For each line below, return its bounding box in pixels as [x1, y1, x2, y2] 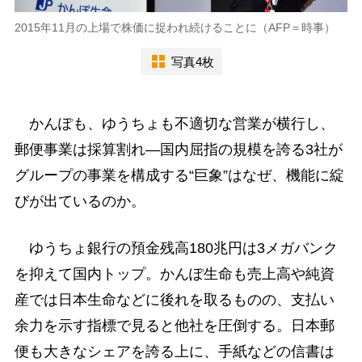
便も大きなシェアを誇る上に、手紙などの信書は [14, 343, 335, 360]
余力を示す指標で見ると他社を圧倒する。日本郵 [14, 317, 335, 334]
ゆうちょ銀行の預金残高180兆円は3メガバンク [14, 239, 338, 256]
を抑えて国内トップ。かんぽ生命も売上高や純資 [14, 265, 335, 282]
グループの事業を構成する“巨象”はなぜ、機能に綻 [14, 167, 344, 184]
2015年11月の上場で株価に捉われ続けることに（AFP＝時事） [14, 21, 335, 35]
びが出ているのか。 [14, 193, 145, 210]
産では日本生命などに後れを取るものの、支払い [14, 291, 335, 308]
